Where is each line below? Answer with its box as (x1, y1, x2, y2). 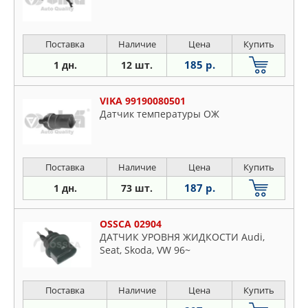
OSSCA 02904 (100, 217, 162, 230)
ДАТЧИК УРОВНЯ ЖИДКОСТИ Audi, (100, 230, 265, 243)
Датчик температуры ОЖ (100, 107, 219, 120)
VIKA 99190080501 (100, 94, 186, 107)
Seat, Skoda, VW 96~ (100, 243, 190, 256)
